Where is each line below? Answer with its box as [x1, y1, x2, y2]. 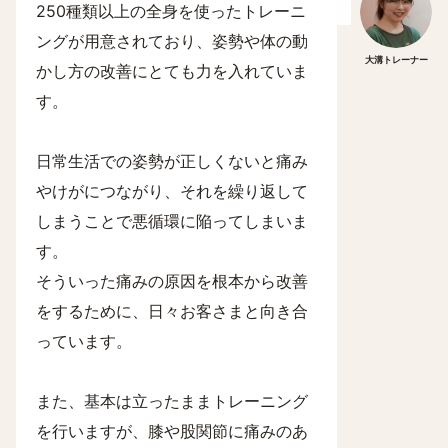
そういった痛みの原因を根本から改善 [36, 271, 308, 291]
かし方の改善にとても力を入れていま [36, 61, 308, 81]
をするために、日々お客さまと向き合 [36, 301, 308, 321]
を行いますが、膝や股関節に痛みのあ [36, 421, 308, 441]
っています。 [36, 331, 132, 351]
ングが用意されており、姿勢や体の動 [36, 31, 308, 51]
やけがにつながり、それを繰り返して [36, 181, 308, 201]
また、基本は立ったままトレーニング [36, 391, 308, 411]
